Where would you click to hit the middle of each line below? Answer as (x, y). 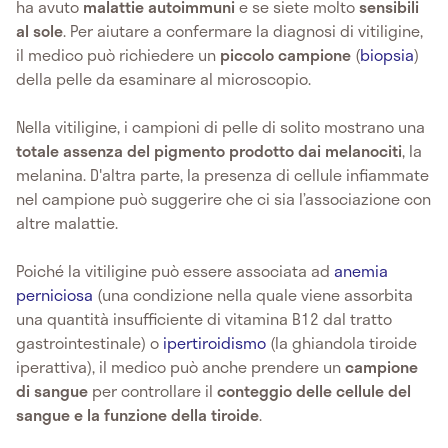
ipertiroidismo (214, 342)
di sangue (52, 390)
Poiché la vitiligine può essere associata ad (175, 270)
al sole (39, 30)
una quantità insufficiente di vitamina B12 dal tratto (204, 318)
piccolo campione (285, 54)
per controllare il (152, 390)
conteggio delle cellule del (314, 390)
